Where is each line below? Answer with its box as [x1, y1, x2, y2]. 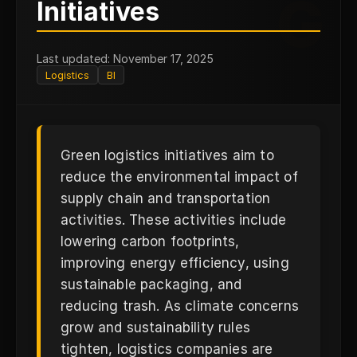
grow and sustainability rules [61, 320, 250, 335]
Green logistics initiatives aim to [61, 147, 274, 163]
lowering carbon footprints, [61, 233, 240, 249]
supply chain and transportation [61, 190, 271, 206]
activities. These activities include [61, 212, 287, 228]
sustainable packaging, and [61, 277, 242, 292]
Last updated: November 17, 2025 [37, 52, 214, 65]
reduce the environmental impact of [61, 169, 298, 185]
